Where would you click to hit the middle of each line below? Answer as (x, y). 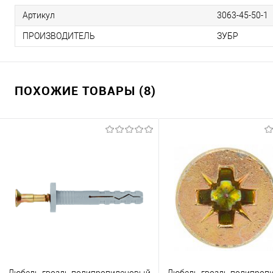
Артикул (39, 15)
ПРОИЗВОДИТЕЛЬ (59, 36)
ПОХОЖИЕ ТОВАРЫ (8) (85, 90)
